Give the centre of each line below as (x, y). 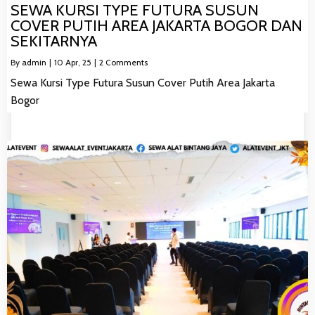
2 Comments (123, 63)
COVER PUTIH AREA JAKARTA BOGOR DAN (156, 26)
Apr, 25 (78, 63)
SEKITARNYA (54, 41)
